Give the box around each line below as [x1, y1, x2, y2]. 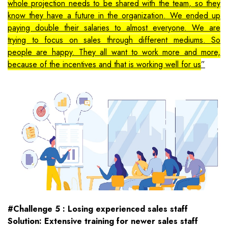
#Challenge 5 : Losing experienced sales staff [8, 203, 188, 215]
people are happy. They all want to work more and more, [8, 46, 220, 58]
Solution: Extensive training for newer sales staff [8, 215, 198, 227]
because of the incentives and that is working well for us [8, 58, 201, 70]
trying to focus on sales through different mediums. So [8, 34, 220, 46]
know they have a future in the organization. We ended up [8, 9, 220, 21]
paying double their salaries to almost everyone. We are [8, 21, 220, 34]
